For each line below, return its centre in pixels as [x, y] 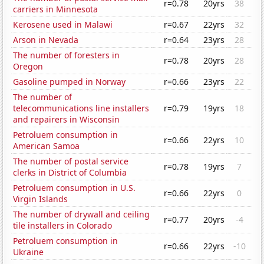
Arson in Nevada [46, 40]
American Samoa [47, 146]
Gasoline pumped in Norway [70, 82]
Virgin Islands [41, 199]
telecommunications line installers [81, 108]
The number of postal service [71, 161]
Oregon [28, 67]
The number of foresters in [67, 55]
